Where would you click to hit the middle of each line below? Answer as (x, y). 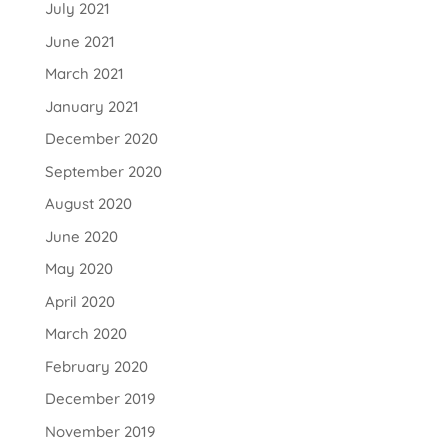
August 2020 (88, 204)
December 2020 (101, 139)
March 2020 (85, 334)
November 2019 (99, 431)
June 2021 (79, 41)
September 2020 (103, 171)
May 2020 (78, 269)
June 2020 (81, 236)
